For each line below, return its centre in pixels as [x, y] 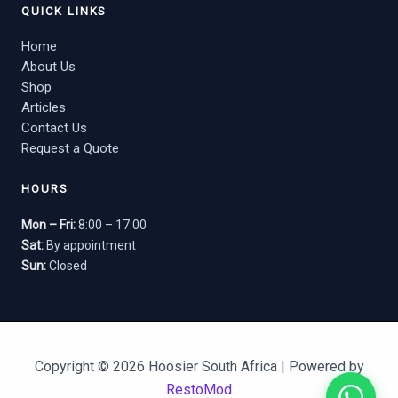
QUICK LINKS [64, 12]
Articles [44, 108]
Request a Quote [70, 149]
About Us [48, 67]
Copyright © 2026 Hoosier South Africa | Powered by [199, 367]
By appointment [90, 246]
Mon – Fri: [48, 225]
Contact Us [54, 128]
